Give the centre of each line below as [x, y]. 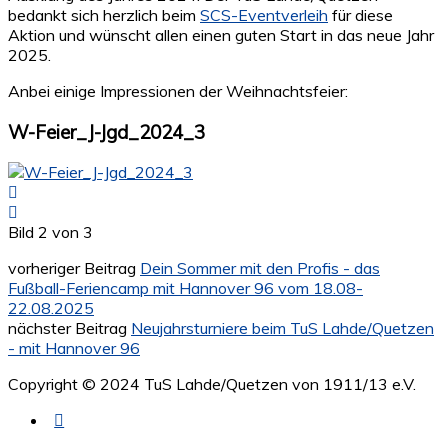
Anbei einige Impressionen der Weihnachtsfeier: [178, 90]
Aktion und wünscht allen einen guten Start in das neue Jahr [221, 34]
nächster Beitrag [69, 328]
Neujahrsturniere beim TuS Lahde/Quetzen [282, 328]
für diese [360, 14]
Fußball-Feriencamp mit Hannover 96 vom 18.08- [185, 288]
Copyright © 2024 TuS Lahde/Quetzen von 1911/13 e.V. [212, 384]
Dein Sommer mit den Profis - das [260, 268]
